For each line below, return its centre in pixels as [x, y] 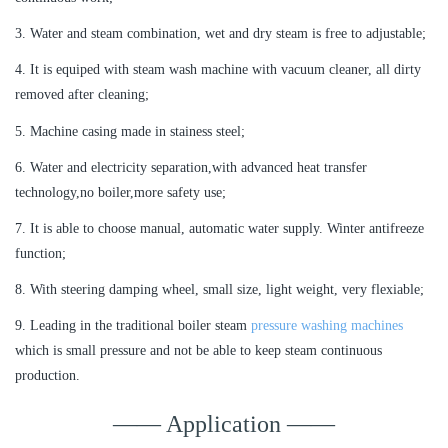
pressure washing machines [327, 326]
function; [40, 253]
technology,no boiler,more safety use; [120, 192]
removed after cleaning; [82, 95]
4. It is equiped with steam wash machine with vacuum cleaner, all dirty [218, 70]
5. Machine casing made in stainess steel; [130, 131]
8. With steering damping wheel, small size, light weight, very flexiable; [219, 290]
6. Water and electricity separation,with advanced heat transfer [191, 167]
